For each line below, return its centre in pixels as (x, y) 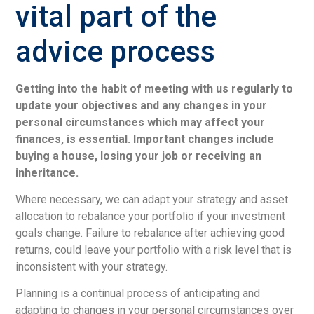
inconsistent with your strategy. (92, 266)
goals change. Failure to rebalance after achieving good (150, 233)
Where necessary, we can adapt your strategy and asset (152, 199)
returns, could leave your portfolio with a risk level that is (154, 250)
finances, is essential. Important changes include (145, 139)
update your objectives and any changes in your (142, 105)
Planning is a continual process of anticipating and (138, 294)
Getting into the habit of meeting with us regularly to (155, 88)
